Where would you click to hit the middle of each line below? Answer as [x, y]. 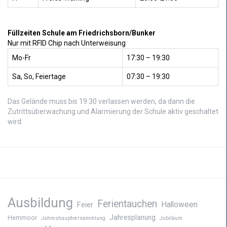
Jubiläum [171, 218]
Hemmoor [22, 218]
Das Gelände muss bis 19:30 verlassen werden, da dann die [101, 102]
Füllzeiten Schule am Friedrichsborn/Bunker [82, 33]
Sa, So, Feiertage [39, 77]
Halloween [179, 205]
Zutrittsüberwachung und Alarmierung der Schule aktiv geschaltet [113, 112]
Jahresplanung [133, 218]
